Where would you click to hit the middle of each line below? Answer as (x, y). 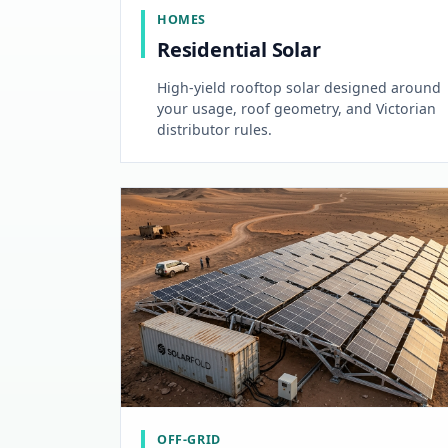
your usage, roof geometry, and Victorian (296, 109)
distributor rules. (214, 130)
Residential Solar (239, 50)
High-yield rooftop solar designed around (299, 88)
